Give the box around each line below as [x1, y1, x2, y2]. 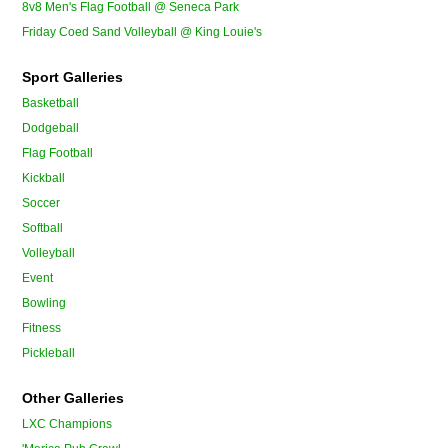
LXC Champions [22, 417, 113, 432]
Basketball [22, 96, 80, 111]
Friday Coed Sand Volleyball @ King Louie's [22, 25, 263, 40]
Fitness [22, 321, 62, 336]
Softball [22, 221, 64, 236]
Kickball [22, 171, 66, 186]
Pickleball [22, 346, 76, 361]
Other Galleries [22, 390, 125, 407]
